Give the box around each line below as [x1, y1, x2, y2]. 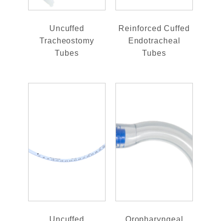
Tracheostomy [39, 36, 94, 45]
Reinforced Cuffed [118, 24, 190, 33]
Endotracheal [128, 36, 181, 45]
